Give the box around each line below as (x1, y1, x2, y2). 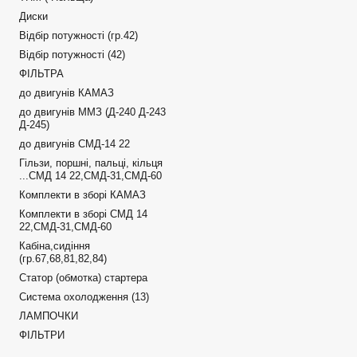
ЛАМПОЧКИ (18, 310, 78, 322)
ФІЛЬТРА (18, 68, 64, 80)
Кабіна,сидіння (18, 240, 90, 252)
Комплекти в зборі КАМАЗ (18, 189, 146, 201)
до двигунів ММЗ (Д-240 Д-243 (18, 106, 105, 118)
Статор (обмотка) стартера (18, 272, 147, 284)
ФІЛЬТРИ (18, 329, 65, 341)
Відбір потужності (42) (18, 49, 125, 61)
